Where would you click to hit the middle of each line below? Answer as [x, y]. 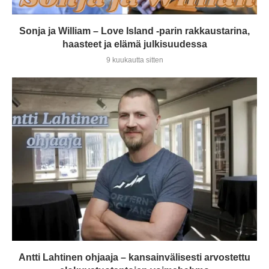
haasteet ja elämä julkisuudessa [134, 44]
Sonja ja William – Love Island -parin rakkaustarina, [134, 31]
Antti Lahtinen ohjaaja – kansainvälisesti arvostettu [134, 257]
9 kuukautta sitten [134, 60]
